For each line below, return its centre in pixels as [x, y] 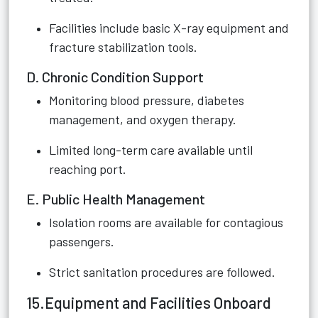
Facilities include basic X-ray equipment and [169, 28]
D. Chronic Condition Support [115, 77]
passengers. [82, 241]
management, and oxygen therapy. [143, 119]
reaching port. [88, 169]
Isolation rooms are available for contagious [166, 222]
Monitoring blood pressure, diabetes [147, 100]
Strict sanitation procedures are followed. [162, 272]
